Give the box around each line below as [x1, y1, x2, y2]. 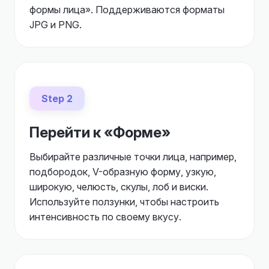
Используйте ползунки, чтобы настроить [29, 196, 219, 208]
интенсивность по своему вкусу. [29, 211, 181, 223]
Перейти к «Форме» [29, 124, 171, 141]
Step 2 [41, 92, 73, 104]
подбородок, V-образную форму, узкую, [29, 166, 216, 178]
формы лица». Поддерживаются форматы [29, 4, 225, 16]
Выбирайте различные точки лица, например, [29, 151, 237, 163]
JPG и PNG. [29, 19, 82, 31]
